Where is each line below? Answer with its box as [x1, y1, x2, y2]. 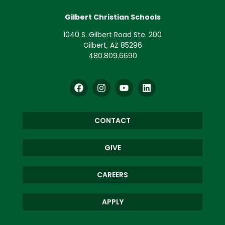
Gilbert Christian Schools [64, 12, 161, 22]
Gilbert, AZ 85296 [83, 40, 142, 51]
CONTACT [94, 115, 131, 126]
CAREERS [97, 169, 128, 180]
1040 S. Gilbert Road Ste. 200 [63, 30, 162, 40]
